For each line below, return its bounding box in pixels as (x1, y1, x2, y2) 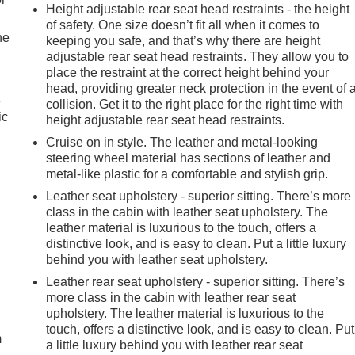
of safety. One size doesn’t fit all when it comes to (46, 17, 320, 32)
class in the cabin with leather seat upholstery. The (46, 204, 329, 219)
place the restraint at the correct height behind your (46, 65, 330, 79)
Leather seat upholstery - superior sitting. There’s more (46, 189, 352, 203)
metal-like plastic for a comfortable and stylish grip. (46, 166, 329, 181)
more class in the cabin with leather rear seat (46, 290, 296, 304)
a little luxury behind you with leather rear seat (46, 338, 303, 352)
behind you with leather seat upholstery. (46, 252, 269, 266)
